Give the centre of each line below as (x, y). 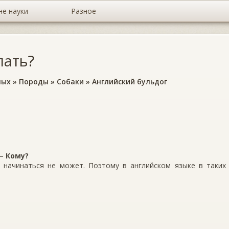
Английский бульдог (130, 82)
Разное (84, 11)
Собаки (70, 82)
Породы (34, 82)
